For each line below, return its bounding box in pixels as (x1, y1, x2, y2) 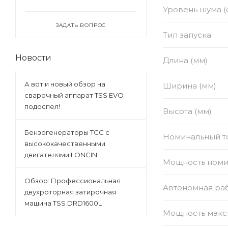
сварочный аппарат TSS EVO (24, 91, 124, 100)
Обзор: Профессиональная (24, 177, 121, 185)
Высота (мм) (163, 106, 212, 116)
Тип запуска (163, 30, 211, 40)
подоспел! (24, 102, 60, 111)
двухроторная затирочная (24, 188, 116, 196)
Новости (15, 53, 51, 63)
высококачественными (24, 139, 105, 148)
